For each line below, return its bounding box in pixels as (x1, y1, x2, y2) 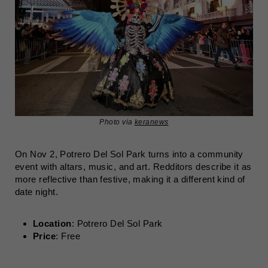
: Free (56, 231, 80, 241)
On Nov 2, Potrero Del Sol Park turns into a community (15, 149, 243, 159)
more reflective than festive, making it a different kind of (15, 174, 245, 184)
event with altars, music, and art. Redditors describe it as (15, 162, 252, 172)
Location (33, 218, 72, 229)
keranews (134, 118, 169, 126)
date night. (15, 187, 58, 197)
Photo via (99, 118, 135, 126)
